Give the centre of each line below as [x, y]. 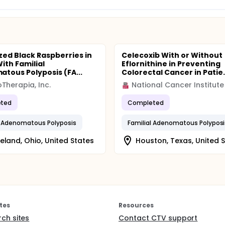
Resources [136, 205]
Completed [146, 102]
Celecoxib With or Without [172, 55]
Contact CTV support [158, 218]
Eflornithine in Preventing [171, 64]
